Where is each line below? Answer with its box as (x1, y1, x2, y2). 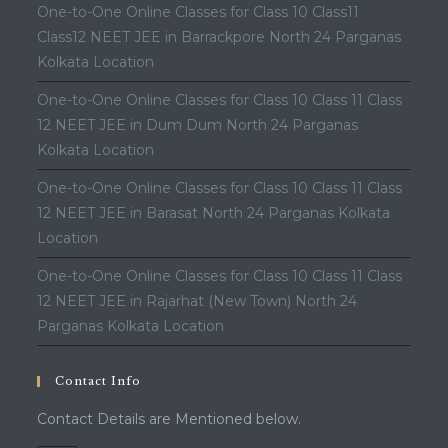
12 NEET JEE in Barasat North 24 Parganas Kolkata (37, 204, 391, 222)
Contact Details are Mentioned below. (37, 410, 302, 428)
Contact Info (55, 374, 142, 388)
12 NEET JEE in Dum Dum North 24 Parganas (37, 116, 359, 134)
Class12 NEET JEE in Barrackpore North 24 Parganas (37, 28, 402, 46)
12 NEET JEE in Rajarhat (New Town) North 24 (37, 292, 358, 310)
